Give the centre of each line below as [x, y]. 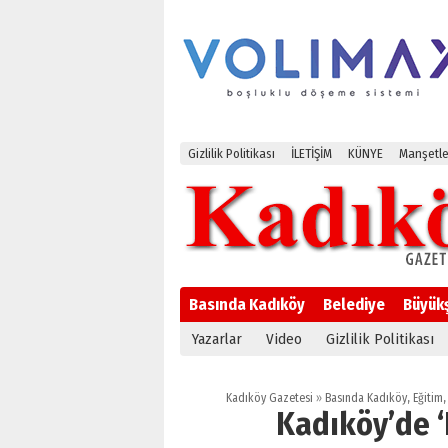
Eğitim [428, 398]
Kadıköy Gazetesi [269, 398]
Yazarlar [217, 339]
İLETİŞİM [311, 153]
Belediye [354, 304]
